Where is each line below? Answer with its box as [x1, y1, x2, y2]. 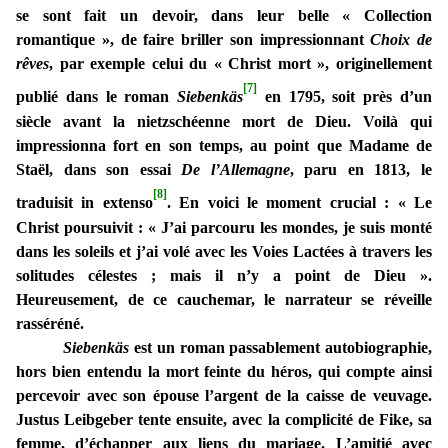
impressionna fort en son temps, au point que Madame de [16, 137, 432, 155]
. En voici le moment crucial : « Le [166, 194, 433, 212]
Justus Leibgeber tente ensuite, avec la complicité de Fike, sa [16, 411, 432, 429]
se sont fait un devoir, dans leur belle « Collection [16, 7, 432, 25]
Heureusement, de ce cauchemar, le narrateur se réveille [16, 291, 432, 309]
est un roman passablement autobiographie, [129, 339, 432, 357]
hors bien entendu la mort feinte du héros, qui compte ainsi [16, 363, 432, 381]
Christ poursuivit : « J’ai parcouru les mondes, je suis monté [16, 219, 432, 237]
